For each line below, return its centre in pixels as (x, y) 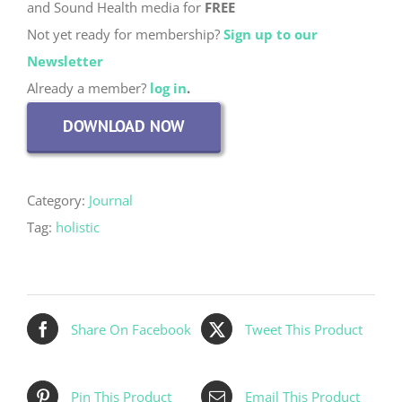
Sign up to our (271, 35)
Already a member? (88, 88)
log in (168, 88)
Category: (58, 201)
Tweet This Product (304, 329)
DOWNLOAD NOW (124, 127)
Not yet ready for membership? (125, 35)
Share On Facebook (131, 329)
